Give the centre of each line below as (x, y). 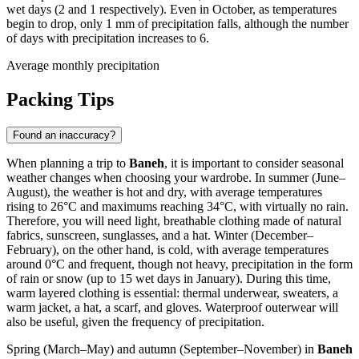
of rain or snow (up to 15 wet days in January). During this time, (169, 279)
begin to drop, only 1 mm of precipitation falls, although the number (177, 24)
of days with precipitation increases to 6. (108, 38)
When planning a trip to (68, 163)
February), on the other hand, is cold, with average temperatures (167, 250)
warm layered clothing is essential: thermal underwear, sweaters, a (172, 293)
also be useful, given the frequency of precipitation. (135, 322)
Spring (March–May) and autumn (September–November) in (162, 349)
